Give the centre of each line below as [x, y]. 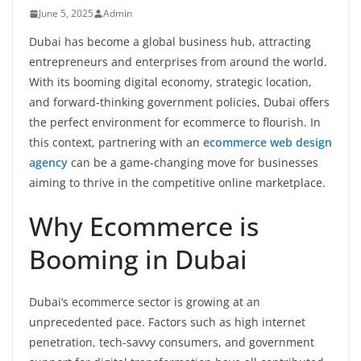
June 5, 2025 [66, 13]
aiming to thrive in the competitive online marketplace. [177, 183]
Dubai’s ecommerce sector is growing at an [145, 302]
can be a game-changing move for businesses [193, 162]
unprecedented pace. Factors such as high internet [167, 322]
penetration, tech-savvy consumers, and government [172, 342]
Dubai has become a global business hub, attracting [170, 41]
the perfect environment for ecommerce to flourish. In [175, 122]
